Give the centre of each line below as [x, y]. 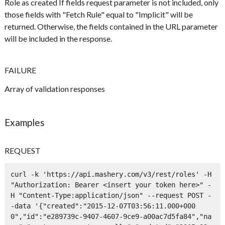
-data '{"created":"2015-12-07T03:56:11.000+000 [103, 206]
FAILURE [21, 70]
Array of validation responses [55, 89]
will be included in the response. [59, 39]
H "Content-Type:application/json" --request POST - [111, 195]
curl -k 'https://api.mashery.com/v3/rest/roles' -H [111, 174]
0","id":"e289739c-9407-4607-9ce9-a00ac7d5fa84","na [111, 216]
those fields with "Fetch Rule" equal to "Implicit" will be [99, 15]
